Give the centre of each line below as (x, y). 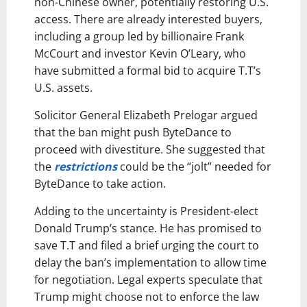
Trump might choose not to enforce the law (147, 296)
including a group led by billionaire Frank (139, 36)
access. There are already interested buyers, (148, 19)
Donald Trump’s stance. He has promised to (148, 228)
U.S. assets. (63, 87)
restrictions (84, 166)
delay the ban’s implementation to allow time (150, 262)
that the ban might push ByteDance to (133, 132)
